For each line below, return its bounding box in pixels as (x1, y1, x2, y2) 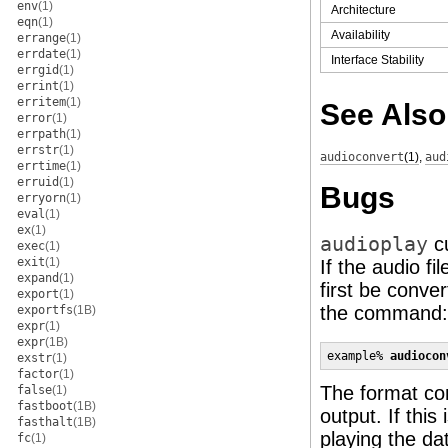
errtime (17, 159, 66, 173)
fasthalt (17, 415, 73, 429)
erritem (17, 95, 66, 109)
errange (17, 31, 66, 45)
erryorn (17, 191, 66, 205)
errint (17, 79, 59, 93)
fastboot (17, 399, 73, 413)
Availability (331, 27, 390, 42)
